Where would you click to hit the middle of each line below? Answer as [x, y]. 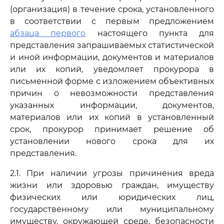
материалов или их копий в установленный [112, 117]
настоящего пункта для [150, 33]
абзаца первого [48, 33]
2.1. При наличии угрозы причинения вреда [112, 173]
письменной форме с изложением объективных [112, 81]
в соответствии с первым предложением [112, 21]
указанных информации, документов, [112, 105]
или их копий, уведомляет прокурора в [112, 69]
